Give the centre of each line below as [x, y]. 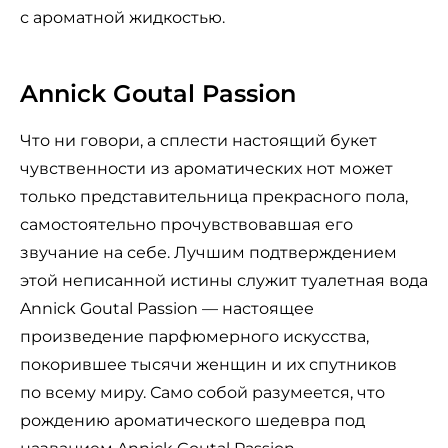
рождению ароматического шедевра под [192, 421]
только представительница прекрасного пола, [214, 197]
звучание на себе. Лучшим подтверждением [208, 253]
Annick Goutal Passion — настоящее [167, 309]
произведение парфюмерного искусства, [194, 337]
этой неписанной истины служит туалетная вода [224, 281]
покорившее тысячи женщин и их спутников [208, 365]
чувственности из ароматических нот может [206, 169]
